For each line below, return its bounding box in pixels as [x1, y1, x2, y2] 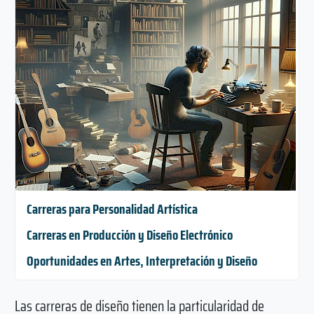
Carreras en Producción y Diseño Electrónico [26, 224, 233, 246]
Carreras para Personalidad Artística [26, 198, 198, 220]
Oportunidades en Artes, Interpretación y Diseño [26, 250, 257, 272]
